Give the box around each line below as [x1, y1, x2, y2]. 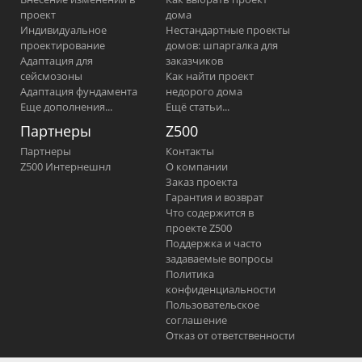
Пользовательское [166, 297, 259, 312]
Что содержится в [166, 205, 254, 220]
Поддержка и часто [166, 236, 262, 250]
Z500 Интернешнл [20, 159, 111, 174]
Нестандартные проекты [166, 23, 290, 37]
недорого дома [166, 84, 242, 99]
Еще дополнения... [20, 99, 112, 114]
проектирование [20, 38, 105, 53]
